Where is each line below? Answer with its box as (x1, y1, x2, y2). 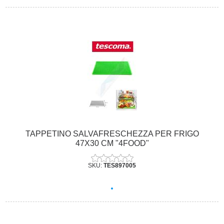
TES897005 (103, 161, 136, 169)
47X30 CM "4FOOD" (75, 138, 149, 147)
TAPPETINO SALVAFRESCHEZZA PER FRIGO (25, 129, 199, 138)
